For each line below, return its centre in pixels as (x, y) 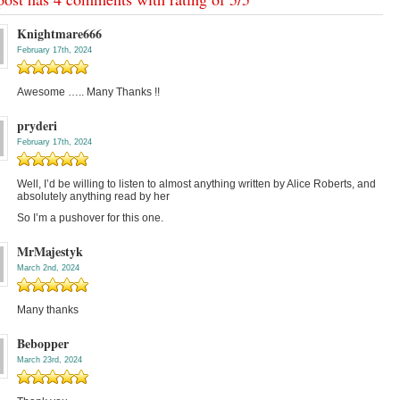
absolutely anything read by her (93, 197)
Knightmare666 (59, 34)
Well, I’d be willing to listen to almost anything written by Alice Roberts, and (196, 184)
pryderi (37, 126)
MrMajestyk (50, 252)
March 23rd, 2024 (50, 360)
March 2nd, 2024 (48, 268)
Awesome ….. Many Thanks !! (88, 92)
